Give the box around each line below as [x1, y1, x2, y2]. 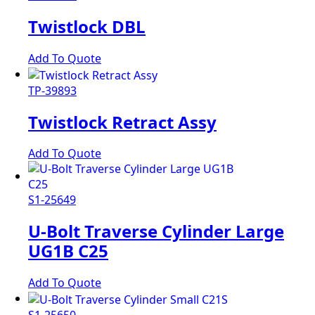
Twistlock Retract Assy [28, 110, 217, 134]
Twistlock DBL [28, 15, 146, 39]
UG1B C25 [28, 239, 108, 263]
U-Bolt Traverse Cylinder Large [28, 219, 284, 243]
